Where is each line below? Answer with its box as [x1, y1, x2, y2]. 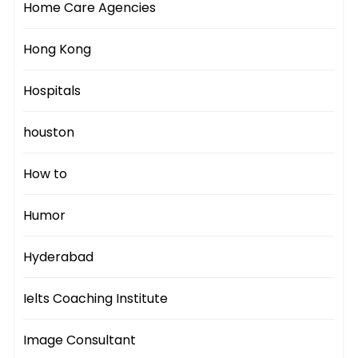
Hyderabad [23, 248, 94, 267]
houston [23, 123, 75, 142]
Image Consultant [23, 331, 137, 350]
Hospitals [23, 82, 82, 101]
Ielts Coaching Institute [23, 289, 169, 308]
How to [23, 165, 68, 184]
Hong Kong [23, 40, 92, 59]
